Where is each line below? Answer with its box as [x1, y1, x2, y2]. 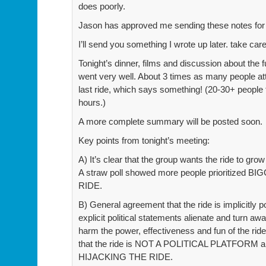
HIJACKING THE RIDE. [78, 251, 173, 262]
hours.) [78, 97, 106, 107]
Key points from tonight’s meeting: [78, 135, 210, 145]
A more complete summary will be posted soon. [78, 116, 262, 126]
